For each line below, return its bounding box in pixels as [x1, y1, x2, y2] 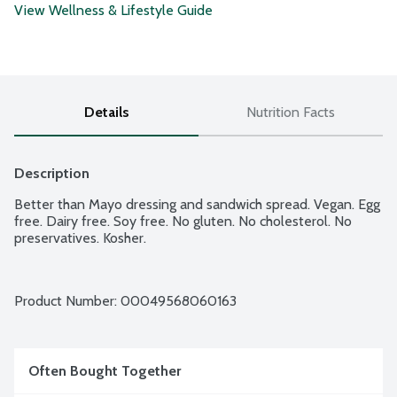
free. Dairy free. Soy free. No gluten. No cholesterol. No [14, 213, 352, 230]
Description [14, 165, 90, 183]
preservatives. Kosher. [14, 230, 146, 247]
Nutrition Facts [246, 104, 335, 121]
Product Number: [14, 292, 121, 310]
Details [83, 104, 129, 121]
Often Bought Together [28, 362, 181, 380]
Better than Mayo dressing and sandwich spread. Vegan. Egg [14, 196, 380, 214]
